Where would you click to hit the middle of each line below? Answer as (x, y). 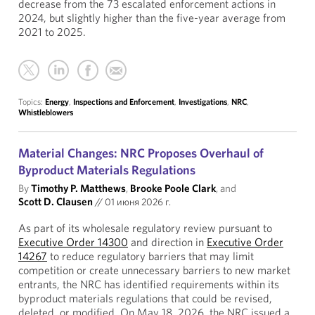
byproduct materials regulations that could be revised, (145, 298)
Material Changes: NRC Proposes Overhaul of (141, 153)
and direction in (167, 242)
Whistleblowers (46, 112)
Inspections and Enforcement (124, 102)
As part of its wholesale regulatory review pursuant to (145, 228)
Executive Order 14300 (73, 242)
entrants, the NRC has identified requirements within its (149, 284)
